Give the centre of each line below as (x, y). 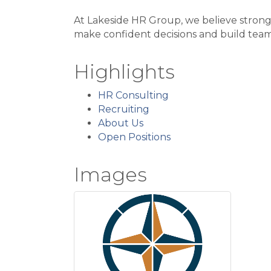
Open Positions (134, 137)
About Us (121, 123)
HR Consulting (133, 95)
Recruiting (124, 109)
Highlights (124, 72)
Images (110, 175)
